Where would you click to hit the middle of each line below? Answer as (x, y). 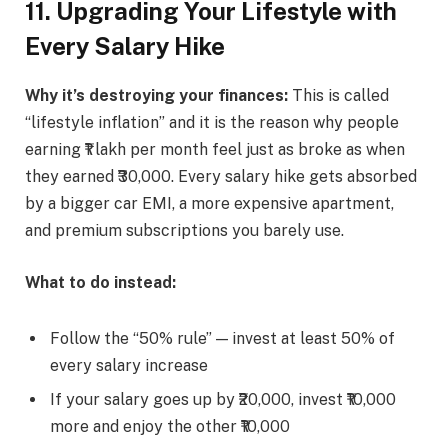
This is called (338, 96)
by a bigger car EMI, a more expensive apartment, (209, 204)
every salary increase (129, 365)
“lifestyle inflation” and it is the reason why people (212, 123)
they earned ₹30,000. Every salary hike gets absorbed (221, 177)
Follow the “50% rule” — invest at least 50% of (222, 338)
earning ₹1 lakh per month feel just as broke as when (215, 150)
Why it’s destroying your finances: (156, 96)
